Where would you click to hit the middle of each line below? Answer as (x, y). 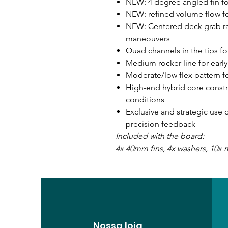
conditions (145, 99)
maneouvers (148, 38)
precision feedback (161, 124)
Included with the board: (160, 136)
